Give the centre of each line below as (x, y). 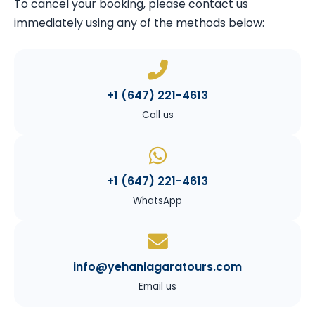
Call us (157, 115)
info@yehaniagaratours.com (157, 266)
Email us (157, 286)
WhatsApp (157, 200)
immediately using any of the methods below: (139, 22)
